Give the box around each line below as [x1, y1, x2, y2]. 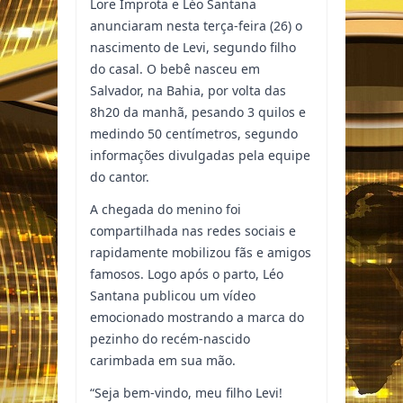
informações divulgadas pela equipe [90, 147, 310, 165]
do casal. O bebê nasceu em [90, 60, 260, 78]
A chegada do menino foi [90, 201, 241, 219]
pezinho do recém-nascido [90, 330, 250, 348]
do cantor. [90, 168, 149, 186]
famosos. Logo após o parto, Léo [90, 265, 283, 283]
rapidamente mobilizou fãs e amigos [90, 244, 311, 262]
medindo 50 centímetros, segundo [90, 125, 298, 143]
